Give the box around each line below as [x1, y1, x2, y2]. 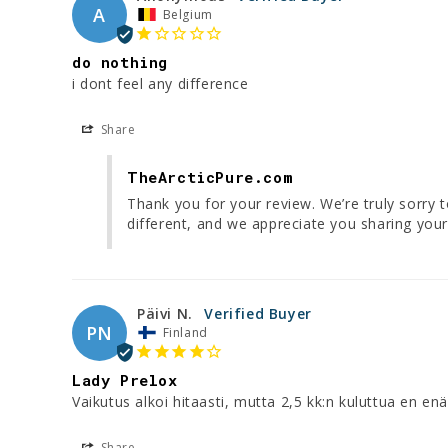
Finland [162, 323, 208, 341]
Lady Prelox [72, 369, 178, 390]
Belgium [162, 5, 213, 23]
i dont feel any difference [72, 73, 249, 93]
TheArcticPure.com [127, 166, 294, 187]
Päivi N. [137, 303, 193, 323]
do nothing [72, 51, 168, 72]
